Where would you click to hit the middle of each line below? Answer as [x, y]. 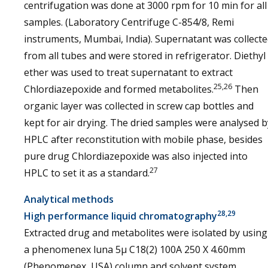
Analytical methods [69, 199]
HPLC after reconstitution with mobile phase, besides [143, 139]
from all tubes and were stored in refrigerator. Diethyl [145, 56]
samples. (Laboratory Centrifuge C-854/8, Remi [129, 22]
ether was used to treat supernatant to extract [128, 72]
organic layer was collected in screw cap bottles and [139, 106]
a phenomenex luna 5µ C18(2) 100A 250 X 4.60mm [135, 249]
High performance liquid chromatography [121, 216]
